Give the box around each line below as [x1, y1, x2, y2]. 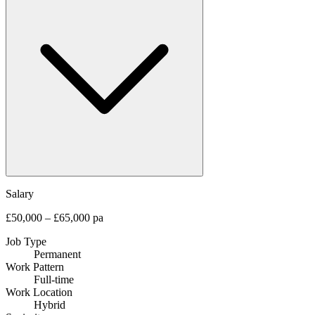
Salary [6, 187, 34, 200]
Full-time [34, 273, 74, 285]
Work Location [6, 285, 72, 298]
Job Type [6, 235, 46, 247]
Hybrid [34, 298, 65, 311]
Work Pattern [6, 260, 64, 273]
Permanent [34, 247, 81, 260]
